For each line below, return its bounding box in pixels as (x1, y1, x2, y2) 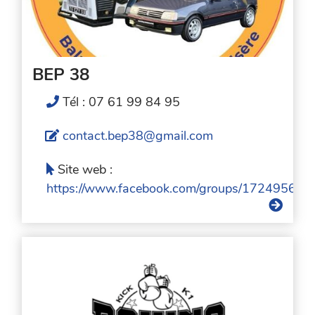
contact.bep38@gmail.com (63, 127, 214, 144)
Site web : (58, 160, 113, 178)
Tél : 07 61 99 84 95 (63, 93, 181, 110)
